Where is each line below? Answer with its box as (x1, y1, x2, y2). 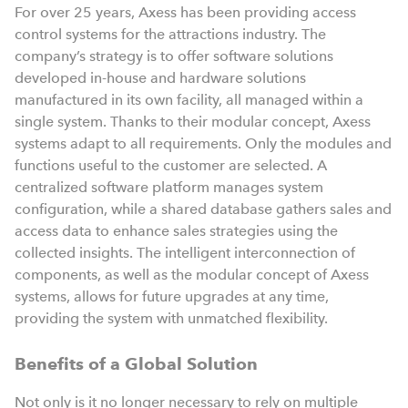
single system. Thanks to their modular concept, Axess (15, 112, 371, 130)
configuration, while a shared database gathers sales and (15, 199, 392, 218)
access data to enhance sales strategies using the (15, 221, 338, 240)
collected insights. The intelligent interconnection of (15, 243, 355, 261)
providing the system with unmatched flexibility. (15, 309, 328, 327)
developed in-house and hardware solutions (15, 68, 306, 87)
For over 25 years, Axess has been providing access (15, 3, 356, 21)
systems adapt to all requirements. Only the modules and (15, 134, 392, 152)
